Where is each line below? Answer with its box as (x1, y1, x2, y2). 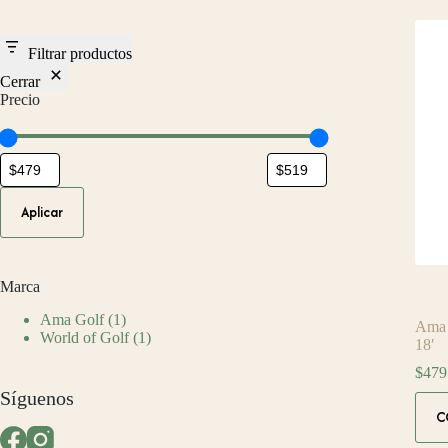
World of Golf (40, 328, 129, 346)
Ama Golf (40, 310, 104, 328)
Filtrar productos (28, 44, 132, 62)
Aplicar (21, 202, 63, 223)
